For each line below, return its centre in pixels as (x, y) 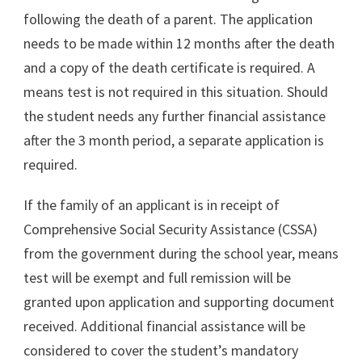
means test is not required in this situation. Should (176, 91)
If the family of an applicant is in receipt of (152, 204)
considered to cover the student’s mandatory (161, 350)
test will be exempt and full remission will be (157, 277)
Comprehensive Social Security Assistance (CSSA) (170, 229)
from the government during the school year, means (181, 253)
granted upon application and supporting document (179, 301)
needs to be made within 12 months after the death (179, 43)
